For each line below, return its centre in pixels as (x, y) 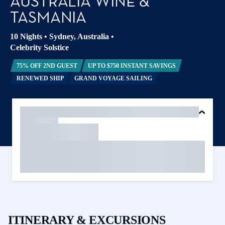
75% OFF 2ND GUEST (47, 66)
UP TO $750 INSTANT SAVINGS (132, 66)
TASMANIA (48, 17)
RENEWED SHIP (40, 78)
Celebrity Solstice (39, 47)
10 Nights (26, 36)
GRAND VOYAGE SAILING (113, 78)
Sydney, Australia (79, 36)
